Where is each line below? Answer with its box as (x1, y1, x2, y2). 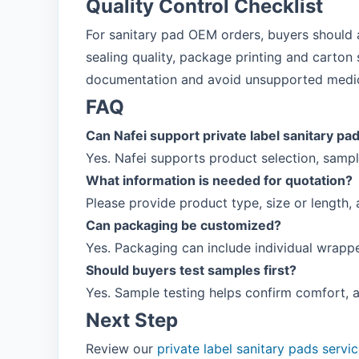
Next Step (86, 309, 178, 332)
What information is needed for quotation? (86, 172, 353, 188)
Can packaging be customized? (86, 217, 281, 233)
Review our (86, 341, 157, 357)
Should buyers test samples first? (86, 262, 296, 278)
